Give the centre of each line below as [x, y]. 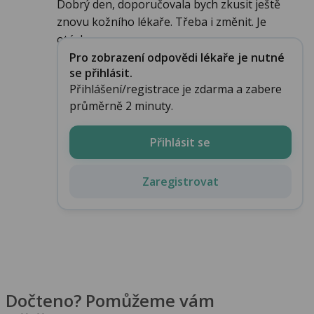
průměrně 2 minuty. [121, 105]
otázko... [78, 40]
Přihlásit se [180, 142]
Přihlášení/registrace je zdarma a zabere [175, 89]
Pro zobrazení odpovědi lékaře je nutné [177, 57]
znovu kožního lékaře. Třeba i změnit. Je [162, 22]
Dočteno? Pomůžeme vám [110, 300]
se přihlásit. [101, 73]
